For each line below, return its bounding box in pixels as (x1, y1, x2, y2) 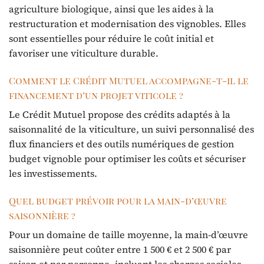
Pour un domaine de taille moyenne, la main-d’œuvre (9, 227, 248, 241)
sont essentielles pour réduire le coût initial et (9, 32, 214, 45)
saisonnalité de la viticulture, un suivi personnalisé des (9, 123, 254, 136)
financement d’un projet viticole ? (9, 89, 183, 102)
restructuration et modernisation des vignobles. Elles (9, 17, 246, 31)
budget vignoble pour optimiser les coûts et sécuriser (9, 152, 246, 166)
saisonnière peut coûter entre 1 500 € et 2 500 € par (9, 242, 231, 256)
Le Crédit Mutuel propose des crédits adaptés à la (9, 108, 230, 121)
